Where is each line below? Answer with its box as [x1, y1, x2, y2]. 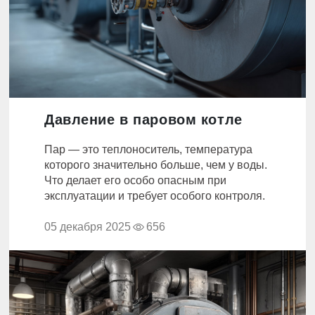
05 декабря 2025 [44, 221, 131, 233]
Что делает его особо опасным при [44, 174, 226, 186]
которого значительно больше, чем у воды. [44, 159, 267, 171]
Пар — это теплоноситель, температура [44, 143, 252, 155]
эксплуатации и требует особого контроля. [44, 190, 265, 202]
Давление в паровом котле [44, 112, 243, 127]
